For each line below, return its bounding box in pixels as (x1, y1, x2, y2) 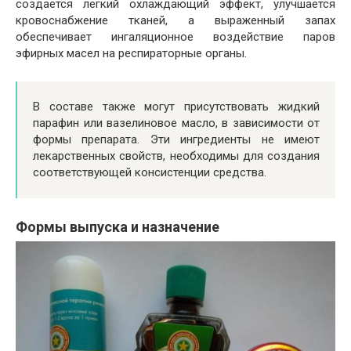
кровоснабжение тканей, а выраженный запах (16, 13, 335, 28)
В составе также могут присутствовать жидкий (33, 100, 320, 114)
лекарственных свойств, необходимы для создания (33, 149, 320, 164)
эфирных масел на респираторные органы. (16, 46, 247, 61)
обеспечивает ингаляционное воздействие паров (16, 30, 335, 45)
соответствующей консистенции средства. (33, 165, 266, 180)
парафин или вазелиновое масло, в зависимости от (33, 116, 320, 131)
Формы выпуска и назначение (16, 219, 219, 236)
